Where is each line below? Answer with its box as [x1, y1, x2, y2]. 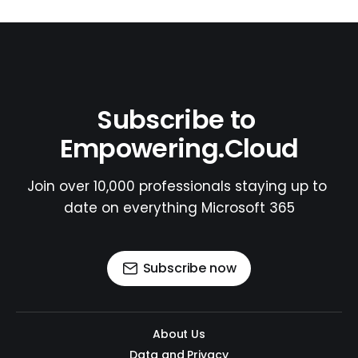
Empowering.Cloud [59, 130, 299, 167]
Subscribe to [97, 101, 261, 138]
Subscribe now [142, 259, 237, 278]
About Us [152, 326, 206, 343]
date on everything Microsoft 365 [63, 198, 295, 218]
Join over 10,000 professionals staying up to [27, 177, 331, 197]
